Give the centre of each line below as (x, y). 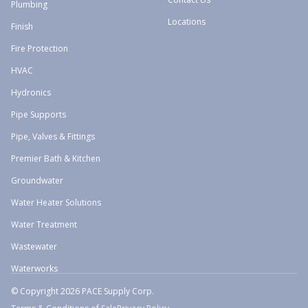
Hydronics (31, 92)
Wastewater (34, 246)
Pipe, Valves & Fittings (53, 136)
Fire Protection (40, 48)
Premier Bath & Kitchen (56, 158)
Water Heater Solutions (56, 202)
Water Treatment (44, 224)
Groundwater (37, 180)
